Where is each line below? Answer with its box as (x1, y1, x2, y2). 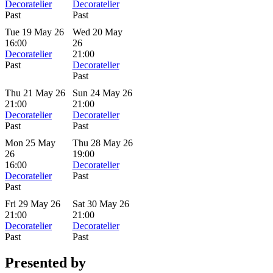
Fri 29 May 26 (5, 198, 60, 209)
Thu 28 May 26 (72, 137, 133, 148)
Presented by (5, 254, 86, 271)
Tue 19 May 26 (5, 26, 64, 37)
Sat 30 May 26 (72, 198, 129, 209)
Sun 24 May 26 (72, 87, 132, 98)
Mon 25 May (5, 137, 55, 148)
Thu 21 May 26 (5, 87, 65, 98)
